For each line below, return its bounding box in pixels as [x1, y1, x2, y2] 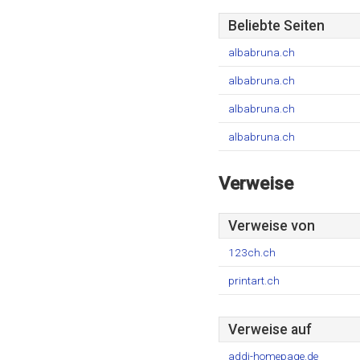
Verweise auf [228, 321, 312, 337]
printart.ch [228, 274, 280, 287]
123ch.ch [228, 246, 276, 259]
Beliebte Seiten [228, 18, 325, 34]
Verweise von [228, 218, 315, 234]
